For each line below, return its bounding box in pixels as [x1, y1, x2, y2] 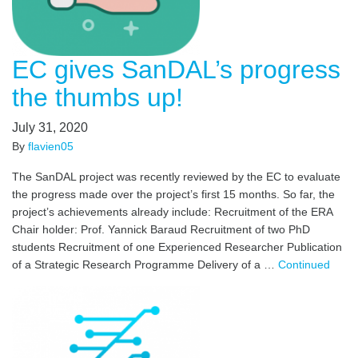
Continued [278, 258, 330, 271]
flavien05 [28, 140, 74, 153]
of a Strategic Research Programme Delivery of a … [12, 258, 278, 271]
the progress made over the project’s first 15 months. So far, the [12, 188, 335, 201]
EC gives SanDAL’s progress [12, 55, 340, 84]
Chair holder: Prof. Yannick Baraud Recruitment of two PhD [12, 223, 310, 236]
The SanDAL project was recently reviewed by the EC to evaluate [12, 170, 340, 183]
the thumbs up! [12, 83, 183, 112]
